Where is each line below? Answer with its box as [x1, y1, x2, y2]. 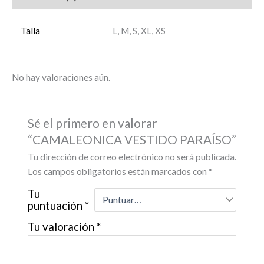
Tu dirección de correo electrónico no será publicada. [27, 151, 236, 162]
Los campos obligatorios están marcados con [27, 166, 209, 177]
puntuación [27, 199, 85, 212]
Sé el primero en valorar [27, 115, 157, 130]
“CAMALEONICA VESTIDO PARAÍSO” [27, 132, 236, 147]
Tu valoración [27, 220, 97, 233]
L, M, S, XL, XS [112, 25, 166, 37]
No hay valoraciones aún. [12, 72, 110, 83]
